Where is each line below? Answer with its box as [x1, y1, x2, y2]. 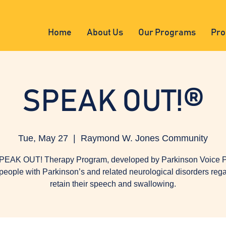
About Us [86, 28, 123, 37]
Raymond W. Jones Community [81, 133, 208, 143]
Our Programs [138, 28, 196, 37]
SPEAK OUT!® [22, 87, 204, 117]
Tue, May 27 [18, 133, 68, 143]
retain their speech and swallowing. [50, 180, 176, 188]
